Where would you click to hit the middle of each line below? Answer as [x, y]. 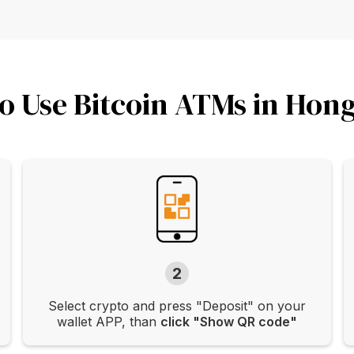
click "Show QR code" [228, 322]
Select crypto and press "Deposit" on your [177, 306]
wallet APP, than [108, 322]
